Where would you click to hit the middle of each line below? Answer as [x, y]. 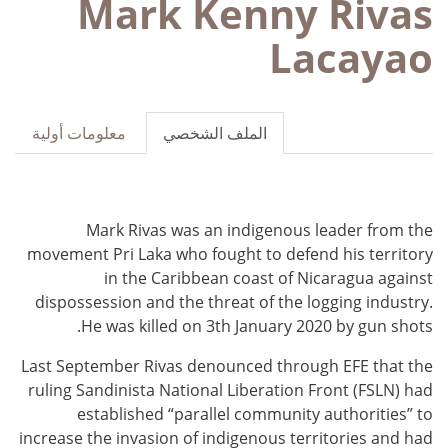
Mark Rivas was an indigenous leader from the [259, 229]
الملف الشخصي [215, 132]
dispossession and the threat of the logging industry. [234, 301]
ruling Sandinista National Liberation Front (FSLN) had [230, 389]
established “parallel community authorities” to [255, 413]
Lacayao [351, 57]
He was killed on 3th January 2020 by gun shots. [257, 325]
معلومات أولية [79, 132]
